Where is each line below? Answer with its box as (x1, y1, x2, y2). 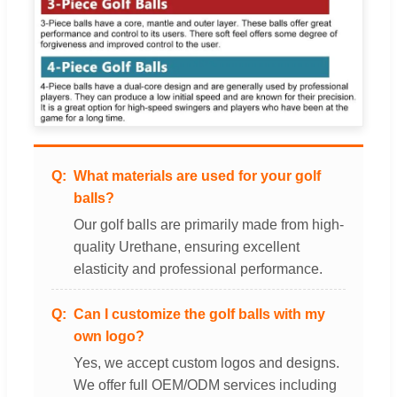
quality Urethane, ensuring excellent (74, 239, 300, 255)
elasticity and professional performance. (74, 261, 323, 277)
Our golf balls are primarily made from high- (74, 217, 344, 233)
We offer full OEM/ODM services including (74, 378, 337, 393)
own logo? (74, 329, 144, 345)
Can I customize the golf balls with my (74, 307, 325, 323)
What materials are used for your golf (74, 168, 321, 184)
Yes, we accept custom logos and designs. (74, 355, 339, 371)
